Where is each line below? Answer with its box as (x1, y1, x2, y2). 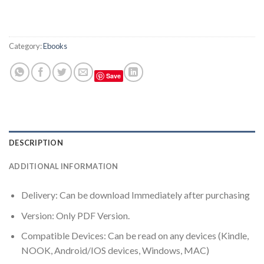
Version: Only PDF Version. (21, 209, 130, 221)
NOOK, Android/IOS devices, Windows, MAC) (21, 245, 209, 256)
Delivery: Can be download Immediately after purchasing (21, 189, 250, 201)
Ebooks (43, 41, 67, 51)
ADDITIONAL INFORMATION (9, 161, 118, 171)
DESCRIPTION (9, 138, 63, 148)
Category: (9, 41, 43, 51)
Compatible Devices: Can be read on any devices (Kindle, (21, 230, 249, 242)
